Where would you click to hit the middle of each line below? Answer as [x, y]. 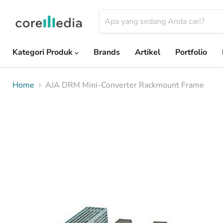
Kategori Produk [44, 52]
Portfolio [191, 52]
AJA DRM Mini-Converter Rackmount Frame [125, 85]
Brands [107, 52]
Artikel [148, 52]
